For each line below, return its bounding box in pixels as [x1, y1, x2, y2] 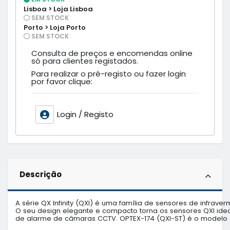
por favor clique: [31, 76, 92, 87]
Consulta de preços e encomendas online [31, 48, 193, 59]
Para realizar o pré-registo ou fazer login [31, 68, 186, 80]
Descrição [19, 168, 62, 180]
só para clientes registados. [31, 55, 138, 67]
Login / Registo [56, 109, 113, 120]
